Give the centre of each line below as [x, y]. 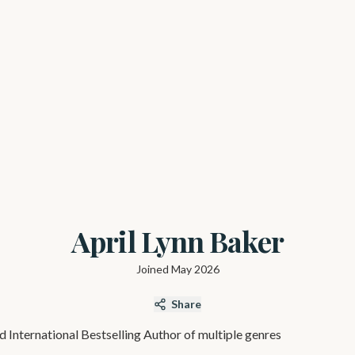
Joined [153, 269]
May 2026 [195, 269]
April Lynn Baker [177, 241]
